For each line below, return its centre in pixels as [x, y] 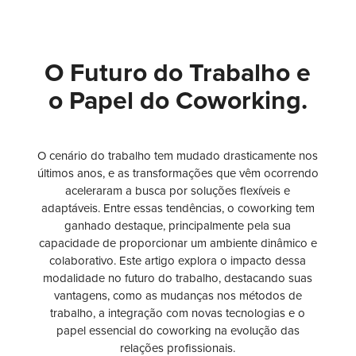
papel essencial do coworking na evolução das [178, 331]
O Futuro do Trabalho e [178, 74]
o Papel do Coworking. [178, 101]
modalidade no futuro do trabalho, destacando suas [178, 279]
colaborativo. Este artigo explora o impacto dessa [178, 261]
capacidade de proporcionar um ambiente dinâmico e [178, 244]
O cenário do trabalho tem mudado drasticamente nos [178, 156]
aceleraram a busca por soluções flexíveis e [178, 191]
